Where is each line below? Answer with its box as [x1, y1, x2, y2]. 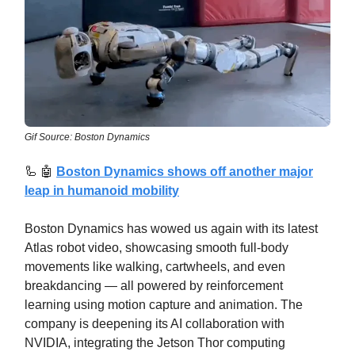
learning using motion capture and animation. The [25, 298, 303, 312]
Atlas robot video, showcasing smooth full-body [25, 241, 288, 255]
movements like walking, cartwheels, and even [25, 260, 285, 274]
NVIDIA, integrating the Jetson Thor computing [25, 336, 285, 350]
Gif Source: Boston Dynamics [25, 132, 150, 143]
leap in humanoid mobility [25, 184, 179, 198]
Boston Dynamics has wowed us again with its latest [25, 222, 318, 236]
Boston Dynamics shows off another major [56, 165, 313, 179]
